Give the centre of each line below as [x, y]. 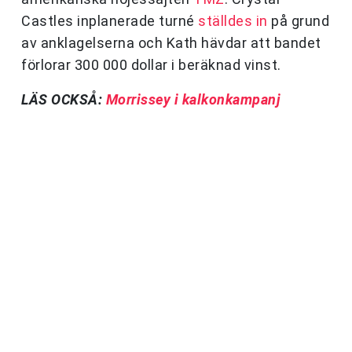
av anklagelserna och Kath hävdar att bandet [171, 43]
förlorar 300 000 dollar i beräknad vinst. [155, 65]
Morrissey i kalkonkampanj [193, 100]
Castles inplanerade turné [110, 21]
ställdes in [233, 21]
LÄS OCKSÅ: [64, 100]
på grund [298, 21]
